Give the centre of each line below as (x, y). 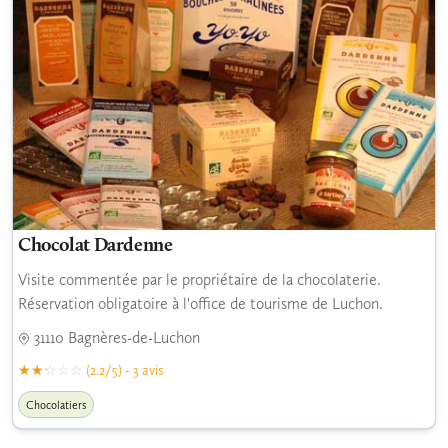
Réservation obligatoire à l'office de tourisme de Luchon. (200, 304)
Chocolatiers (56, 405)
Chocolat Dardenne (95, 247)
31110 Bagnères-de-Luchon (115, 338)
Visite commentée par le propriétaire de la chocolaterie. (199, 280)
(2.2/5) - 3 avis (125, 370)
